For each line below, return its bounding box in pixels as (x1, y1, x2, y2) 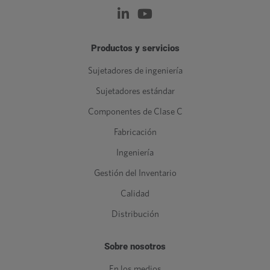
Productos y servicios (90, 43, 180, 54)
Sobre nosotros (104, 241, 166, 253)
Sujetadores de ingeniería (87, 66, 183, 76)
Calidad (121, 189, 149, 199)
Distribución (111, 210, 159, 219)
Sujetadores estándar (95, 87, 175, 96)
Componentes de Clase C (87, 107, 183, 117)
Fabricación (113, 128, 157, 137)
